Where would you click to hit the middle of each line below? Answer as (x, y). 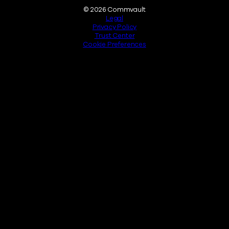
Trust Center (114, 36)
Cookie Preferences (114, 44)
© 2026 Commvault (114, 9)
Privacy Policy (114, 27)
